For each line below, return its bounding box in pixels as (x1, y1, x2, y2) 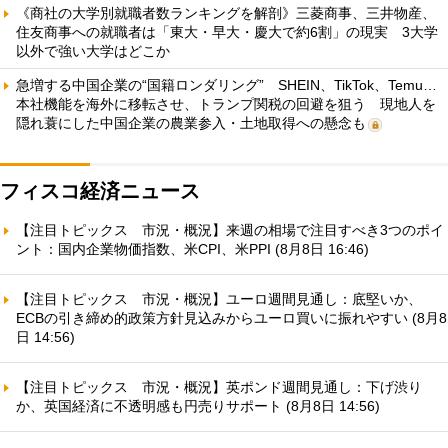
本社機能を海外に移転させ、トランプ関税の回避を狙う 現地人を (16, 96, 436, 113)
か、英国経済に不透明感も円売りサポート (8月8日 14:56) (16, 398, 380, 415)
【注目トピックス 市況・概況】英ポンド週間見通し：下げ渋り (16, 379, 422, 396)
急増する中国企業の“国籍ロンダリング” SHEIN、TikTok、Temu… (16, 77, 437, 94)
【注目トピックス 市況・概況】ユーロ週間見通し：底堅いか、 (16, 291, 422, 308)
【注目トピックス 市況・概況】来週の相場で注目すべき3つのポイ (16, 222, 444, 239)
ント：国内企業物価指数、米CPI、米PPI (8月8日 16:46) (16, 241, 369, 258)
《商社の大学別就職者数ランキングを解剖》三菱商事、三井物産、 (16, 5, 436, 22)
